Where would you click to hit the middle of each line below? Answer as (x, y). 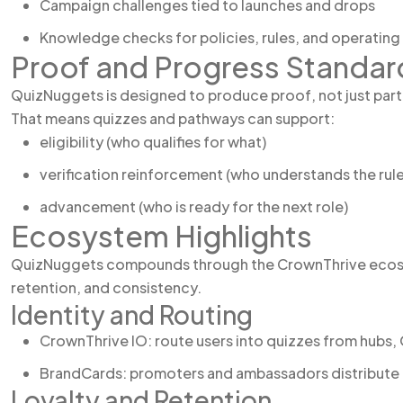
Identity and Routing (132, 314)
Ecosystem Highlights (161, 236)
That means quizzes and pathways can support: (173, 118)
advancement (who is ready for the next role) (194, 206)
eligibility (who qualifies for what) (153, 142)
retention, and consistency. (106, 287)
